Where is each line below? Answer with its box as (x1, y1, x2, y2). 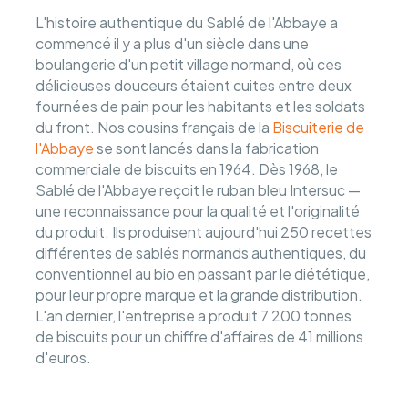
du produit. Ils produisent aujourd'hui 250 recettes (36, 222, 372, 240)
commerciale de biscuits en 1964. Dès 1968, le (36, 159, 339, 178)
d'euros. (36, 348, 92, 366)
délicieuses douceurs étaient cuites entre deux (36, 76, 352, 94)
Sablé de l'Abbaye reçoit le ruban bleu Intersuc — (36, 180, 362, 199)
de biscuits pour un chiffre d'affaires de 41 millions (36, 327, 364, 345)
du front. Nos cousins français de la (36, 117, 273, 136)
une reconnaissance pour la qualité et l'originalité (36, 201, 361, 219)
